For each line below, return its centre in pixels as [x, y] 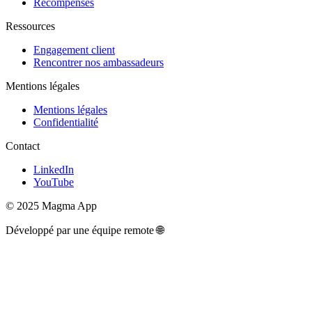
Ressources [30, 26]
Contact [23, 146]
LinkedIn [54, 170]
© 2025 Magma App [51, 206]
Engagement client [74, 50]
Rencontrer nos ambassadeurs [99, 62]
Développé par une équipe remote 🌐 [85, 230]
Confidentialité [66, 122]
